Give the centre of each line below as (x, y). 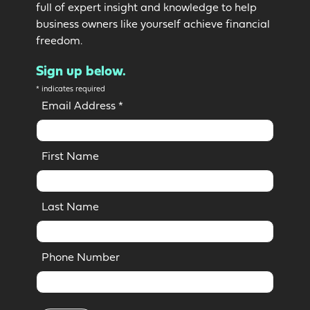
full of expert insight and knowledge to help (146, 9)
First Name (70, 157)
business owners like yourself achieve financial (153, 25)
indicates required (72, 90)
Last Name (70, 208)
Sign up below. (81, 72)
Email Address (80, 107)
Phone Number (81, 258)
